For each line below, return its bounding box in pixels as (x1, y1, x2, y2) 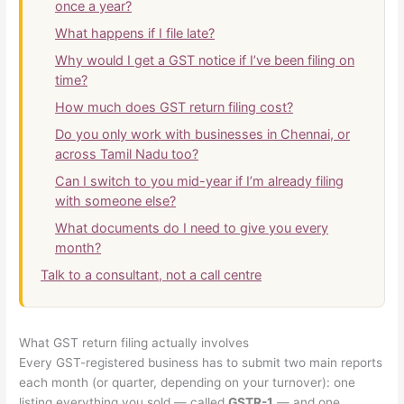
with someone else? (55, 192, 177, 209)
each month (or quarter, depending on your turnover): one (19, 374, 356, 390)
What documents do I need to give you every (55, 219, 329, 236)
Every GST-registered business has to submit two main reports (19, 354, 383, 370)
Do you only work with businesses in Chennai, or (55, 125, 351, 142)
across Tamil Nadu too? (55, 145, 199, 162)
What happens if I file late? (55, 24, 216, 41)
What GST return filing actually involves (19, 335, 250, 350)
